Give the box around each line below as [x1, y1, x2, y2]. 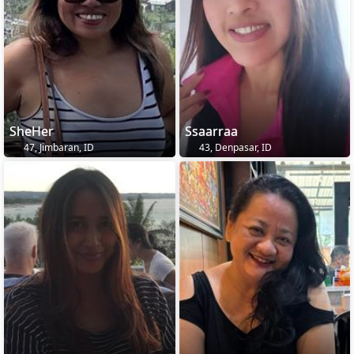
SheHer [9, 122, 54, 141]
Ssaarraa [184, 122, 238, 141]
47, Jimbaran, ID [21, 141, 94, 155]
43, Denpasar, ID [196, 141, 272, 155]
